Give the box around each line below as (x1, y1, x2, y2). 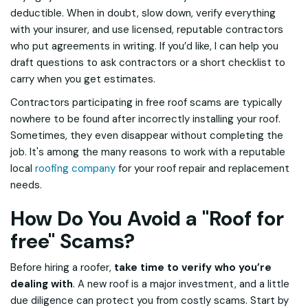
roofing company (35, 162, 115, 175)
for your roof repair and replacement (115, 162, 289, 175)
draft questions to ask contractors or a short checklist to (10, 56, 285, 69)
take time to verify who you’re (114, 261, 272, 274)
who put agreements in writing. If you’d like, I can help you (10, 39, 278, 53)
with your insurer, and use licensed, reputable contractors (10, 23, 283, 36)
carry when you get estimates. (10, 72, 155, 86)
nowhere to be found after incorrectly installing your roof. (10, 112, 280, 126)
